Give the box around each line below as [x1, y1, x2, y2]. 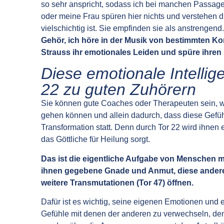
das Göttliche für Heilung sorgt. [41, 135, 150, 144]
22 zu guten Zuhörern [41, 80, 196, 99]
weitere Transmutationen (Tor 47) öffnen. [41, 178, 193, 187]
